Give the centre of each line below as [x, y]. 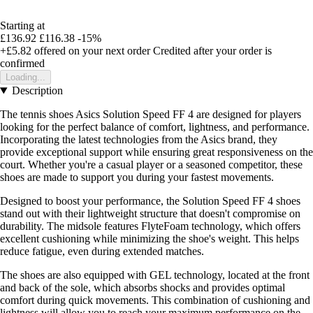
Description [37, 91]
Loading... [26, 78]
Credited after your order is [212, 51]
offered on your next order [91, 51]
